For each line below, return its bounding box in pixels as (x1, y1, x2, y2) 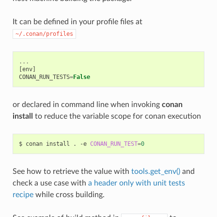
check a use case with (12, 179, 88, 187)
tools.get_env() (131, 167, 180, 175)
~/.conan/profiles (15, 30, 73, 37)
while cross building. (33, 190, 105, 199)
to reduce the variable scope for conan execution (32, 112, 201, 120)
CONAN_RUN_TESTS (18, 73, 70, 80)
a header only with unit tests (88, 179, 185, 187)
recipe (12, 190, 33, 199)
